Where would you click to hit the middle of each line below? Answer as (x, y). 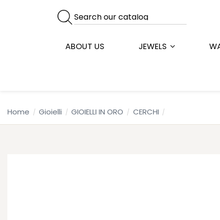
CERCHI (146, 112)
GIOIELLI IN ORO (97, 112)
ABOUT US (85, 46)
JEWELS (153, 46)
